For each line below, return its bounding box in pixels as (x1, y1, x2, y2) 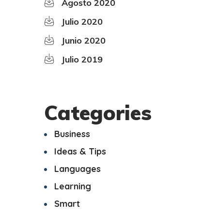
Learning (54, 180, 91, 192)
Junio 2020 (62, 34, 106, 46)
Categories (44, 99, 152, 125)
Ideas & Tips (54, 145, 106, 157)
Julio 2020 (62, 15, 103, 27)
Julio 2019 (62, 53, 103, 65)
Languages (54, 163, 101, 174)
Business (54, 128, 90, 139)
